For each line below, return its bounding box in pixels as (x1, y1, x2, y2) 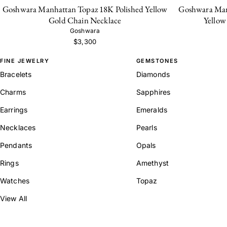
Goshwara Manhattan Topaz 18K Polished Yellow (2, 4, 168, 15)
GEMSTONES (136, 57, 178, 64)
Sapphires (136, 87, 171, 96)
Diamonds (136, 69, 170, 79)
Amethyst (136, 158, 169, 167)
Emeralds (136, 105, 168, 114)
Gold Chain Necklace (49, 15, 122, 26)
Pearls (136, 123, 157, 132)
